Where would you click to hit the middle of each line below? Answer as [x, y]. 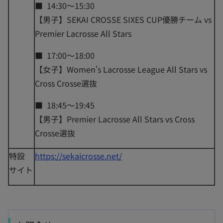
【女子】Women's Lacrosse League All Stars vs [121, 69]
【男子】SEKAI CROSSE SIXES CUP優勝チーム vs [123, 19]
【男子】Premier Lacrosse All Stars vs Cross [115, 119]
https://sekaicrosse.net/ [78, 156]
